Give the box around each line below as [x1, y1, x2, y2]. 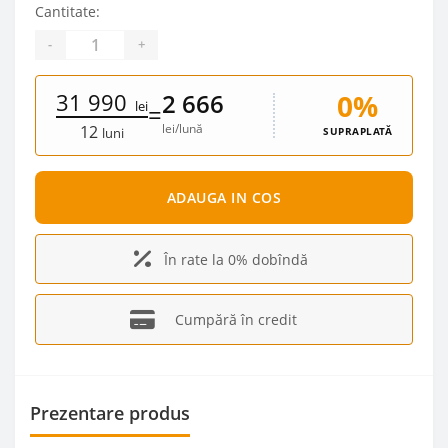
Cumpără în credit [175, 309, 297, 329]
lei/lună [162, 120, 203, 138]
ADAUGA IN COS [166, 188, 282, 208]
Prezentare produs [30, 400, 190, 425]
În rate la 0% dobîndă [164, 249, 308, 269]
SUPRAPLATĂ [323, 123, 392, 138]
